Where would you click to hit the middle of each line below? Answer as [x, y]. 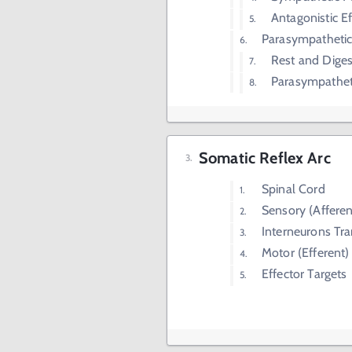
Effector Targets [304, 274]
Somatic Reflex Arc [265, 158]
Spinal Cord [293, 189]
